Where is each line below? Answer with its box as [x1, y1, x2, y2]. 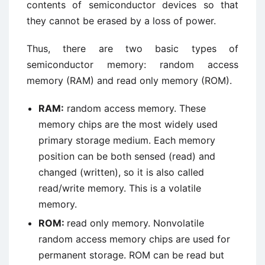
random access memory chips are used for [38, 233, 230, 245]
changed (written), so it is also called [38, 166, 204, 178]
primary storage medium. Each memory [38, 134, 215, 146]
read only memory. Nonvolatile [67, 217, 204, 229]
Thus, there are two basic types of [27, 43, 238, 54]
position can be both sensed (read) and [38, 150, 215, 162]
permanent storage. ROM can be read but [38, 249, 224, 261]
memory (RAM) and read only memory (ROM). [27, 75, 232, 86]
